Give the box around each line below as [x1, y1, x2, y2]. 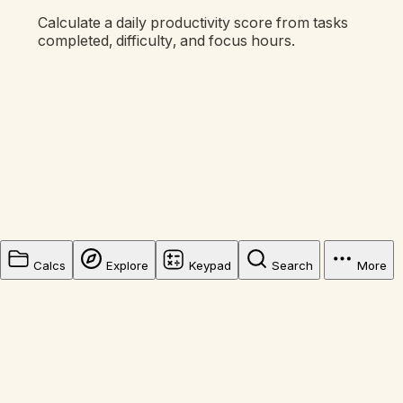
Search [272, 258, 313, 273]
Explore [106, 258, 148, 273]
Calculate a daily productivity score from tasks [38, 13, 349, 32]
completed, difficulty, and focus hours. [38, 31, 296, 50]
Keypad [189, 258, 231, 273]
